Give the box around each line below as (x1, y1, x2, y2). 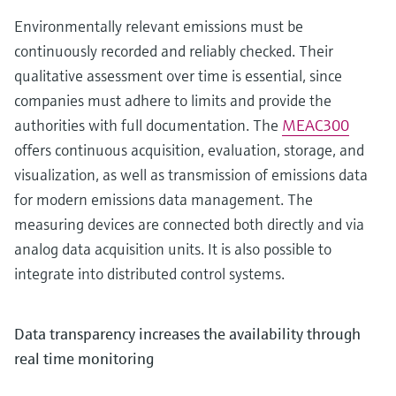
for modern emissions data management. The (14, 188, 313, 209)
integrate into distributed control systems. (14, 263, 285, 284)
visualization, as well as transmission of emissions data (14, 164, 368, 185)
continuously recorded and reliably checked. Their (14, 40, 333, 61)
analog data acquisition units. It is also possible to (14, 238, 331, 259)
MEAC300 (282, 114, 349, 135)
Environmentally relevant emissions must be (14, 15, 303, 36)
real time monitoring (14, 347, 154, 369)
